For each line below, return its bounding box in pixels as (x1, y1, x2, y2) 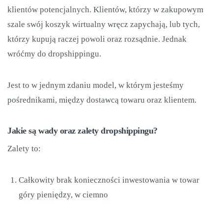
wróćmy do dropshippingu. (7, 49, 101, 58)
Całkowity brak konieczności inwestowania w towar (19, 175, 199, 185)
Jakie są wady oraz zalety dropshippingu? (7, 126, 158, 136)
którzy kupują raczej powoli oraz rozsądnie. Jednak (7, 34, 187, 44)
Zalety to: (7, 144, 41, 153)
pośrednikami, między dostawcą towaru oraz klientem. (7, 95, 196, 105)
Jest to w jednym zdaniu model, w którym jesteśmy (7, 81, 184, 90)
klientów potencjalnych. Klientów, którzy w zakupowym (7, 5, 203, 14)
